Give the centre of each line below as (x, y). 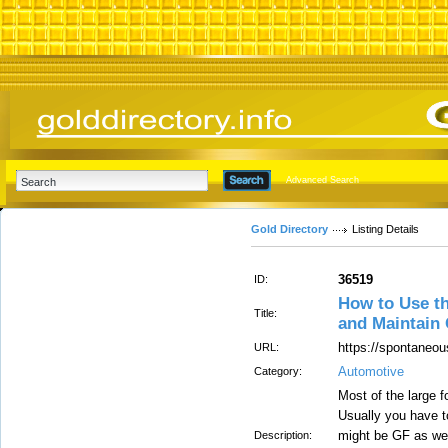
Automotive (371, 371)
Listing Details (385, 229)
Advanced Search (322, 180)
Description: (283, 435)
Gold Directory (289, 229)
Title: (265, 313)
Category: (278, 371)
